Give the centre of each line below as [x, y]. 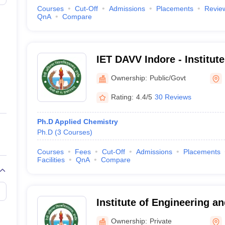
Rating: [122, 97]
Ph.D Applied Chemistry [77, 122]
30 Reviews [173, 97]
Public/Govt [167, 78]
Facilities [51, 160]
